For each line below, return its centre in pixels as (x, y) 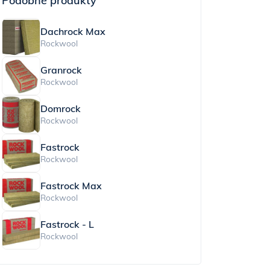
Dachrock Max (73, 31)
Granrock (61, 70)
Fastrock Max (71, 185)
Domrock (61, 108)
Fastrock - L (67, 224)
